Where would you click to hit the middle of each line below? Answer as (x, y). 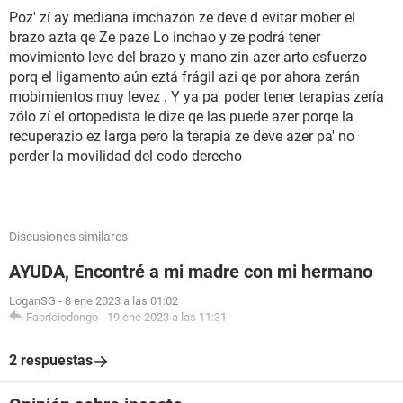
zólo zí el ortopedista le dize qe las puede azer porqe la (181, 116)
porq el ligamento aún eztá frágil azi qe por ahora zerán (184, 77)
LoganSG (32, 301)
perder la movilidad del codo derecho (125, 156)
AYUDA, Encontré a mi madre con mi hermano (191, 272)
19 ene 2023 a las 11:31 (167, 317)
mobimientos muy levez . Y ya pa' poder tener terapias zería (197, 97)
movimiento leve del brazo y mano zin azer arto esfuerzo (188, 57)
